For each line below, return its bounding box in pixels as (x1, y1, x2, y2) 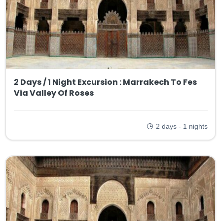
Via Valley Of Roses (13, 87, 94, 99)
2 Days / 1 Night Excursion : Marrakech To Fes (13, 76, 197, 88)
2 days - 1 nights (155, 122, 208, 130)
